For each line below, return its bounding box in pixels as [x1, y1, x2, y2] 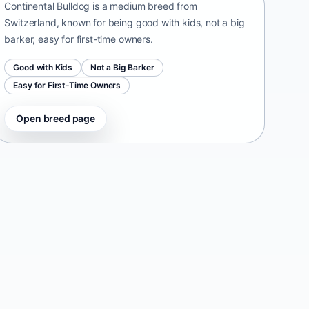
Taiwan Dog [4, 282, 73, 297]
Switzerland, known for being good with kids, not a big [4, 16, 245, 28]
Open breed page [16, 112, 95, 124]
